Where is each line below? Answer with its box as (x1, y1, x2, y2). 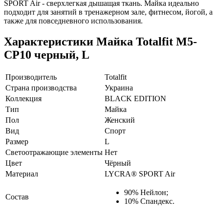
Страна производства (5, 83, 77, 92)
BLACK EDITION (105, 94, 166, 103)
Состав (5, 192, 29, 201)
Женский (105, 115, 135, 124)
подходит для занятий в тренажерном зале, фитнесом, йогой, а (4, 7, 213, 16)
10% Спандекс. (124, 197, 175, 205)
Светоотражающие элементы (5, 148, 103, 156)
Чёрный (105, 158, 131, 167)
